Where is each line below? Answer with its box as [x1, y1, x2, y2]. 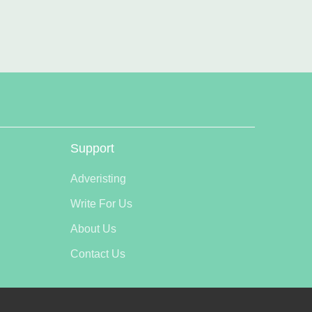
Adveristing [70, 173, 126, 185]
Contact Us [70, 248, 125, 260]
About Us [70, 223, 116, 235]
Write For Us [70, 198, 132, 210]
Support [70, 141, 114, 155]
